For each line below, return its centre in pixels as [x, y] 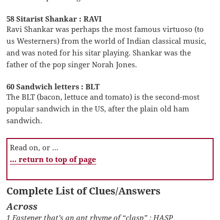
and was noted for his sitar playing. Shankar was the [99, 52]
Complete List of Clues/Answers [84, 191]
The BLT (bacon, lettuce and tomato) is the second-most [103, 96]
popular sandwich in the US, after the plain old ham [98, 108]
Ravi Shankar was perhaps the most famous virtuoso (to [105, 29]
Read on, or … [34, 147]
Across [22, 206]
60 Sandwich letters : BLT [53, 86]
